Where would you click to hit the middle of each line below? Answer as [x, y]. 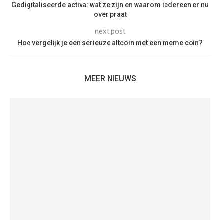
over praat [110, 14]
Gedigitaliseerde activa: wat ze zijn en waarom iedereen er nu [110, 5]
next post [110, 31]
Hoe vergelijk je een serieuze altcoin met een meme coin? [110, 43]
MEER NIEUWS [110, 78]
